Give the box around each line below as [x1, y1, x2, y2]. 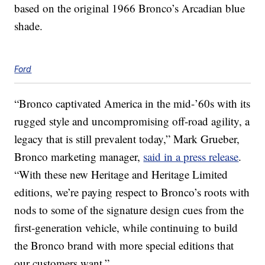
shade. [14, 18, 43, 34]
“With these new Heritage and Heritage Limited [14, 167, 228, 182]
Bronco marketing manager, [14, 149, 144, 164]
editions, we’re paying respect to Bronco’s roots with [14, 185, 250, 200]
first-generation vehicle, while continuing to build [14, 220, 238, 235]
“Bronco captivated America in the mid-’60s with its [14, 96, 251, 111]
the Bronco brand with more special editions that [14, 238, 234, 253]
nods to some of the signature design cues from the [14, 202, 244, 218]
